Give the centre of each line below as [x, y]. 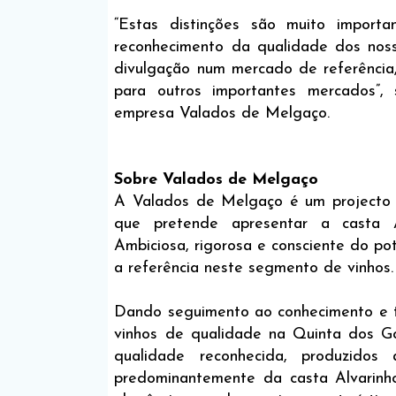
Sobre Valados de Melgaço [217, 180]
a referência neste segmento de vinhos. [254, 268]
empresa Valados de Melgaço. [222, 114]
